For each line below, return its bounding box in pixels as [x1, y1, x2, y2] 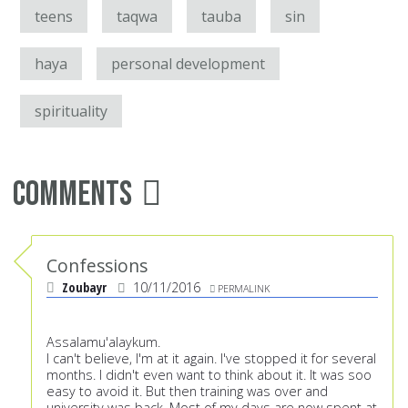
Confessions [46, 253, 148, 279]
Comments [13, 174, 132, 216]
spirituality [35, 101, 107, 122]
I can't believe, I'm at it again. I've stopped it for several [46, 350, 376, 368]
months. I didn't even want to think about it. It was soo [46, 366, 372, 384]
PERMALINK [218, 281, 270, 296]
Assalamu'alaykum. [46, 333, 160, 352]
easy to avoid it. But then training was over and [46, 382, 328, 401]
